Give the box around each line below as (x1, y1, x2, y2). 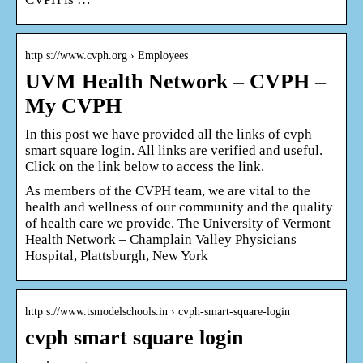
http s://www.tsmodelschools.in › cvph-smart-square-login (25, 305, 290, 318)
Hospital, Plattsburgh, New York (25, 247, 208, 263)
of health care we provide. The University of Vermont (25, 215, 331, 231)
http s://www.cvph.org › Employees (25, 49, 188, 62)
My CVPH (25, 93, 122, 117)
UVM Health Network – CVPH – (25, 69, 326, 93)
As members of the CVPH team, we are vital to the (25, 182, 310, 199)
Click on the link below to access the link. (25, 158, 264, 174)
